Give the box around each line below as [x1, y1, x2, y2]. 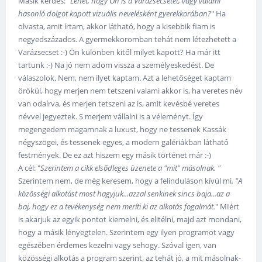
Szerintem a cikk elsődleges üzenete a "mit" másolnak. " [40, 162, 221, 173]
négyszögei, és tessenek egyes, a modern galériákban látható [18, 136, 229, 147]
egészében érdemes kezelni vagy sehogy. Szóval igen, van [18, 239, 217, 250]
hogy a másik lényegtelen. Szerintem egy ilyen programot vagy [18, 226, 235, 237]
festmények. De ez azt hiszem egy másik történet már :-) [18, 149, 212, 160]
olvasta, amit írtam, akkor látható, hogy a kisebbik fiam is [18, 20, 216, 32]
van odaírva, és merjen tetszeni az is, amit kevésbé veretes [18, 98, 220, 109]
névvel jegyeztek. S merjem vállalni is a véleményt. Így [18, 111, 204, 122]
